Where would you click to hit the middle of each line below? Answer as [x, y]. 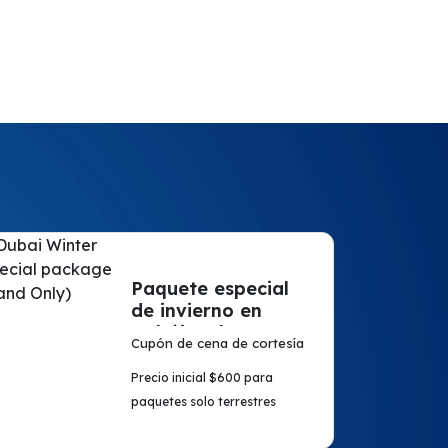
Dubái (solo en [197, 332]
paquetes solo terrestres [203, 401]
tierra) [160, 354]
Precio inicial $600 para [201, 377]
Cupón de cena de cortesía [217, 343]
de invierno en [196, 310]
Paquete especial [209, 288]
